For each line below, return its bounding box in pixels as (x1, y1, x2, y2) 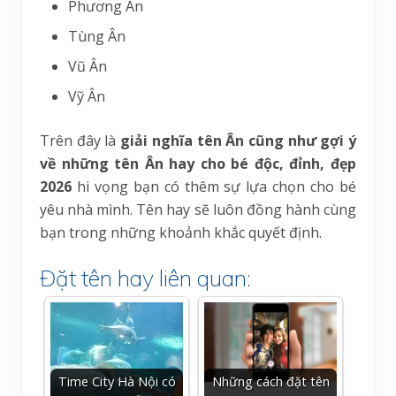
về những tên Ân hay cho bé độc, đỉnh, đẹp (40, 154, 356, 174)
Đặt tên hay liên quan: (40, 264, 251, 293)
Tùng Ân (68, 27, 126, 47)
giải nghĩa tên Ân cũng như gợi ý (120, 131, 357, 151)
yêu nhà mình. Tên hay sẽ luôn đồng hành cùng (40, 200, 356, 220)
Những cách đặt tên (211, 373, 330, 391)
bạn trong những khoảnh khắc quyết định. (40, 223, 322, 243)
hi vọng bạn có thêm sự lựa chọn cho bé (72, 177, 356, 197)
